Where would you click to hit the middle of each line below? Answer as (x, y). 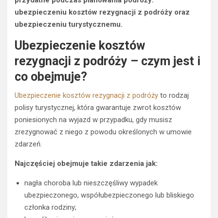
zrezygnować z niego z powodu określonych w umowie (103, 132)
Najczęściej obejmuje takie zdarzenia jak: (86, 164)
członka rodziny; (50, 208)
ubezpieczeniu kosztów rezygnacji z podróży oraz (102, 12)
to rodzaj (173, 96)
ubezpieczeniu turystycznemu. (69, 25)
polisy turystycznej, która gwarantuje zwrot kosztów (98, 108)
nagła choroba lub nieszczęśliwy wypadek (91, 183)
